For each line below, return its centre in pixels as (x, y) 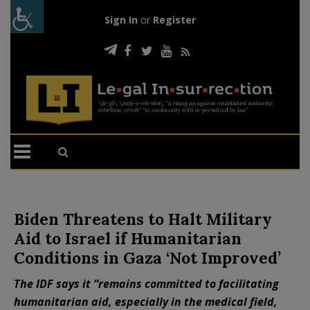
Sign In (121, 20)
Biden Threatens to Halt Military (143, 219)
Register (174, 20)
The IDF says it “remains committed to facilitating (146, 283)
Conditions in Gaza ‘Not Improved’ (147, 257)
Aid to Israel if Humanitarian (128, 238)
